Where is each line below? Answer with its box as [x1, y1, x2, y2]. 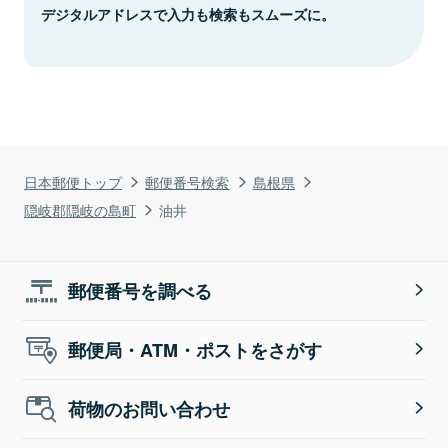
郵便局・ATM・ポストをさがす [68, 336, 323, 363]
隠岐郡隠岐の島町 [24, 198, 136, 220]
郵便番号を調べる [68, 277, 213, 304]
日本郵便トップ [24, 170, 122, 192]
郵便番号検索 [145, 170, 230, 192]
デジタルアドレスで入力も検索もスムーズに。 [41, 3, 335, 24]
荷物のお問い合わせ [68, 395, 231, 422]
